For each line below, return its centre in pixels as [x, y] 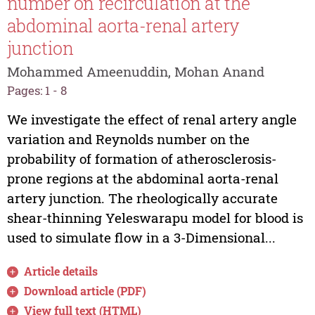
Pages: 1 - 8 [37, 91]
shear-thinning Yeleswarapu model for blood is [155, 217]
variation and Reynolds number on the [128, 139]
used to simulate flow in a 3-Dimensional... [141, 237]
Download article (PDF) [85, 290]
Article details [61, 271]
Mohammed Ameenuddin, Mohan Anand [135, 72]
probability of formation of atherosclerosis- [141, 158]
